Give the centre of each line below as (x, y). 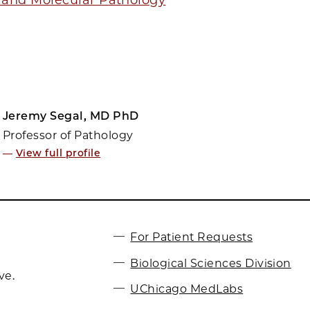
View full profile (58, 153)
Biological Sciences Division (211, 263)
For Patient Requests (192, 237)
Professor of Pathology (68, 136)
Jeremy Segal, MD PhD (71, 116)
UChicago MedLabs (187, 289)
